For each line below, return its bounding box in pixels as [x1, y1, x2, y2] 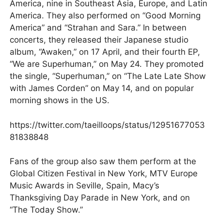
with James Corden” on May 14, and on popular [10, 83, 194, 93]
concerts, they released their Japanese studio [10, 35, 188, 45]
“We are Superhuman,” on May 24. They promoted [10, 59, 204, 69]
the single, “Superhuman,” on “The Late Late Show [10, 71, 206, 81]
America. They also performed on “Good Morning [10, 11, 201, 21]
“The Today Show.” [10, 205, 83, 215]
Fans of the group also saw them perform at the [10, 156, 196, 167]
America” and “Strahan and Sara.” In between [10, 23, 186, 33]
